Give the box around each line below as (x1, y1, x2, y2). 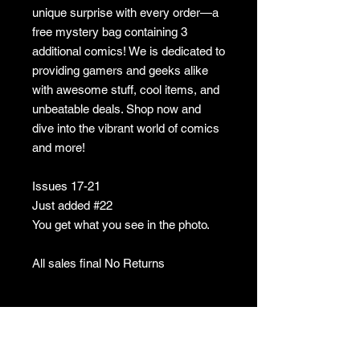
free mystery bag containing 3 (32, 25, 187, 39)
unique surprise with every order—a (32, 6, 219, 19)
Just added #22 (32, 198, 112, 212)
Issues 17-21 (32, 179, 100, 193)
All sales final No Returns (32, 256, 165, 270)
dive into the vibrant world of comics (32, 121, 219, 135)
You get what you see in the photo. (32, 218, 216, 231)
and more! (32, 141, 85, 154)
